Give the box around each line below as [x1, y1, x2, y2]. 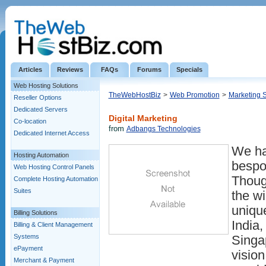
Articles [18, 66, 42, 73]
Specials [176, 66, 202, 73]
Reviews [56, 66, 83, 73]
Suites [14, 187, 31, 194]
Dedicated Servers [14, 106, 68, 113]
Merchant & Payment [14, 256, 74, 264]
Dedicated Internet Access [14, 129, 90, 137]
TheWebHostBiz [108, 91, 161, 99]
